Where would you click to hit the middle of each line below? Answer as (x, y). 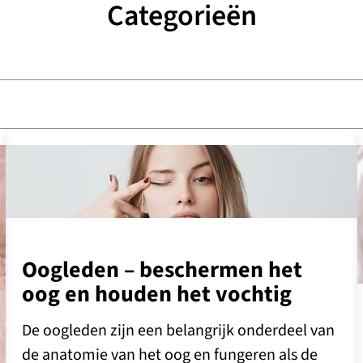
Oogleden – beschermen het (162, 269)
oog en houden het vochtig (156, 294)
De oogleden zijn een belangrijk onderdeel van (178, 330)
